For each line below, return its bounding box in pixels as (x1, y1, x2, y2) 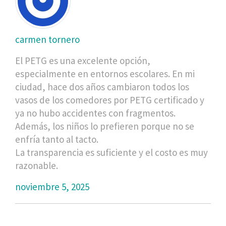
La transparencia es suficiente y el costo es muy (15, 146, 208, 158)
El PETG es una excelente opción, (15, 54, 150, 67)
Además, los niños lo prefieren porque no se (15, 120, 194, 132)
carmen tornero (15, 33, 80, 45)
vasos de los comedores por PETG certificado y (15, 93, 204, 106)
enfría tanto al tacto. (15, 133, 98, 145)
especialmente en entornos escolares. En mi (15, 67, 195, 80)
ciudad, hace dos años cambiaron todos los (15, 80, 189, 93)
